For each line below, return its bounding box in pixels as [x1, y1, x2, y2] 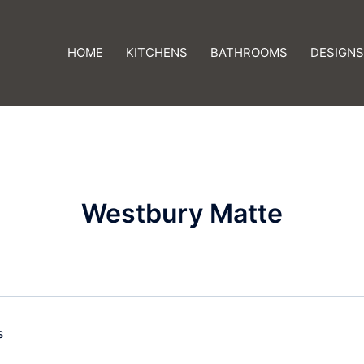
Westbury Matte [81, 197, 283, 229]
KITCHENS [126, 45, 188, 60]
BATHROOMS [210, 45, 288, 60]
